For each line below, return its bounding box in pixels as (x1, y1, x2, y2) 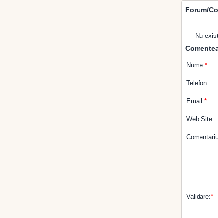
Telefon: (186, 79, 209, 87)
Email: (186, 97, 204, 105)
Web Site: (186, 115, 214, 123)
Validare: (186, 193, 211, 200)
